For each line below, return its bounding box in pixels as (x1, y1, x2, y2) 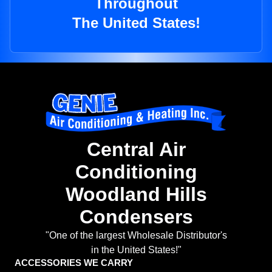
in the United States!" (90, 245, 182, 256)
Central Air (86, 138, 186, 161)
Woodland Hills (65, 183, 207, 206)
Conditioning (75, 161, 197, 183)
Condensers (79, 206, 193, 228)
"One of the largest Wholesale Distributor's (45, 230, 227, 241)
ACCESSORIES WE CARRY (15, 257, 133, 268)
